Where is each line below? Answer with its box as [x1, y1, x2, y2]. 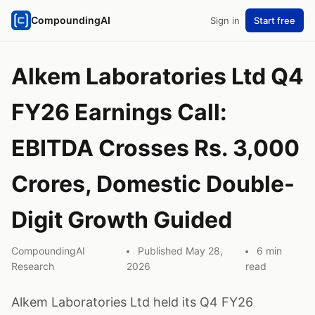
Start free [254, 15, 295, 26]
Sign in [210, 15, 240, 26]
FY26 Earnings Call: [11, 98, 227, 126]
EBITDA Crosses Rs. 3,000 [11, 134, 300, 162]
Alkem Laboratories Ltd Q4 [11, 63, 304, 90]
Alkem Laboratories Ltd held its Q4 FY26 [11, 295, 253, 309]
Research [11, 260, 54, 272]
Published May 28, [138, 245, 224, 257]
